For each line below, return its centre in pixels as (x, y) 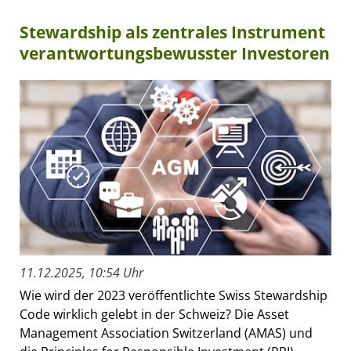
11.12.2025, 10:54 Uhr (81, 273)
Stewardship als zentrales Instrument (172, 33)
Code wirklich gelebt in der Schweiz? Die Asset (154, 315)
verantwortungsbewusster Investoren (175, 54)
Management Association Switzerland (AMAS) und (166, 333)
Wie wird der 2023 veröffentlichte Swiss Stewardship (174, 296)
